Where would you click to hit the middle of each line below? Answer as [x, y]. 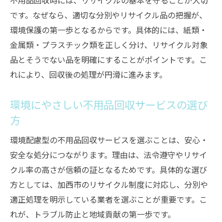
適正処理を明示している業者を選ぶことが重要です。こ [109, 199]
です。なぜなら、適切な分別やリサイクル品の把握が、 [109, 15]
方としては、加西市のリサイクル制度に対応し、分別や [109, 184]
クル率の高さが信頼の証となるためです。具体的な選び [109, 169]
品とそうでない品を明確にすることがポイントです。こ [109, 59]
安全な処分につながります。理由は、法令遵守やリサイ [109, 155]
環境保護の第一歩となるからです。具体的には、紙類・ [109, 30]
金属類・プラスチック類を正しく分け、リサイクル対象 [109, 45]
